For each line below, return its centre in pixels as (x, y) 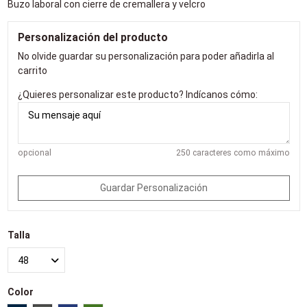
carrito (32, 70)
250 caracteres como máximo (233, 152)
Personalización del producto (93, 37)
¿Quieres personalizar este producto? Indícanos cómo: (137, 94)
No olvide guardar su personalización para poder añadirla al (146, 56)
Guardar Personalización (153, 187)
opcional (34, 152)
